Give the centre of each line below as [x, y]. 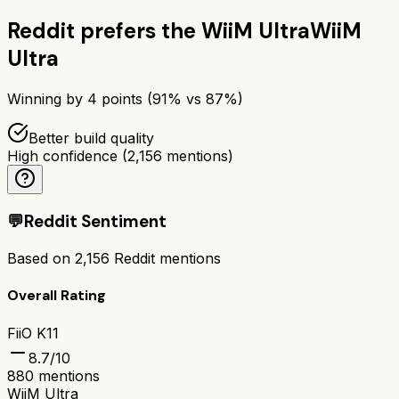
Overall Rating [57, 296]
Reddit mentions [165, 258]
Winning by [47, 98]
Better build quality [91, 138]
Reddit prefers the [102, 30]
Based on [41, 258]
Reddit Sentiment [95, 222]
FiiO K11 [33, 333]
